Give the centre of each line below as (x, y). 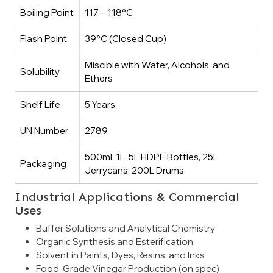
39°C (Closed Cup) (126, 38)
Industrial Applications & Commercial (127, 197)
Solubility (40, 71)
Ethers (99, 78)
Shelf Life (40, 104)
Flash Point (44, 38)
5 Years (100, 104)
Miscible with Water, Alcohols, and (157, 65)
